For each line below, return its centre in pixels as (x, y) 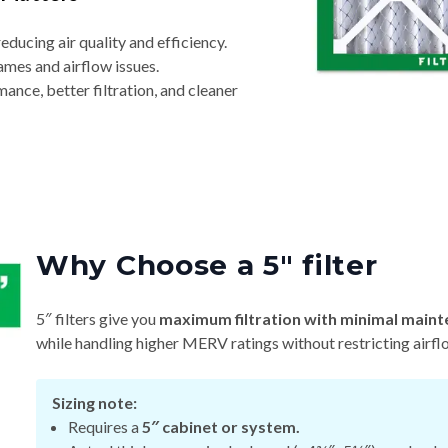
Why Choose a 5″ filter (207, 265)
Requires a (105, 427)
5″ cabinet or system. (221, 427)
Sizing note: (94, 403)
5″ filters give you (97, 319)
